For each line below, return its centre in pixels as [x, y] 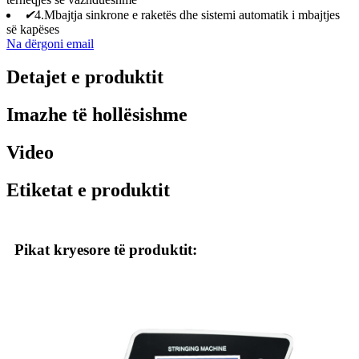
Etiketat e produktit [88, 190]
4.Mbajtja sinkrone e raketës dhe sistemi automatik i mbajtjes [187, 14]
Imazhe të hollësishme [97, 115]
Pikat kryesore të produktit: [106, 250]
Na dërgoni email [50, 43]
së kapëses [33, 29]
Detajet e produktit [85, 77]
